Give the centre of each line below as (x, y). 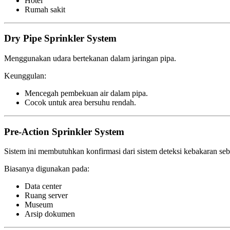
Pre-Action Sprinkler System (64, 131)
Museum (39, 205)
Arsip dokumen (50, 214)
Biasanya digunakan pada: (47, 169)
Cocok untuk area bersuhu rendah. (80, 102)
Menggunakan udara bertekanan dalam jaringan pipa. (90, 58)
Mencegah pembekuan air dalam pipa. (86, 93)
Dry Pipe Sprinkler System (60, 39)
